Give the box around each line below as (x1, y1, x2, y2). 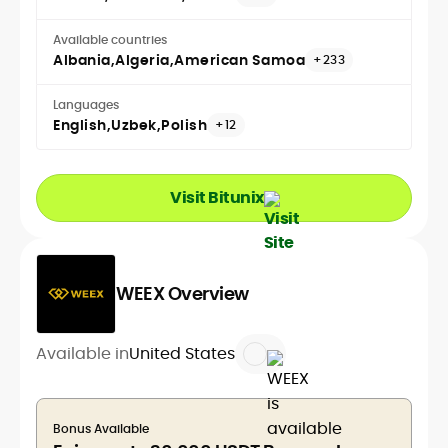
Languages (53, 96, 119, 114)
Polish (161, 115, 207, 136)
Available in (36, 342, 129, 366)
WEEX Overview (116, 281, 249, 307)
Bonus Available (53, 420, 149, 438)
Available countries (53, 31, 167, 49)
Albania (53, 50, 111, 71)
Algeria (115, 50, 170, 71)
